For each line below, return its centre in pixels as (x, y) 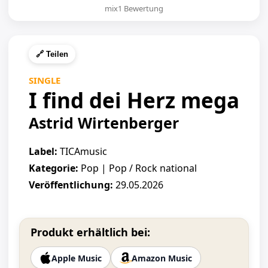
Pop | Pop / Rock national (138, 168)
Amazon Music (162, 258)
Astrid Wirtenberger (104, 123)
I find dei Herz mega (134, 100)
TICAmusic (82, 151)
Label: (43, 151)
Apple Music (77, 258)
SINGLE (45, 80)
